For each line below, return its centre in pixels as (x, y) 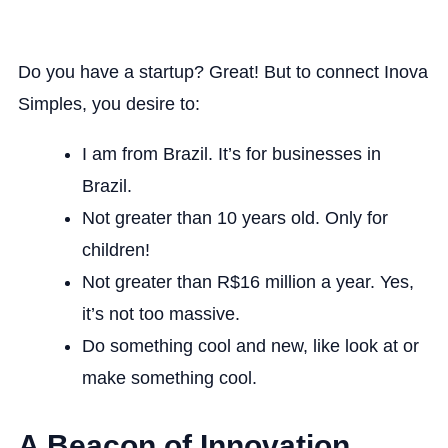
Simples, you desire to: (108, 103)
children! (115, 249)
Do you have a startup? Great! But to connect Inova (222, 71)
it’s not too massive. (160, 313)
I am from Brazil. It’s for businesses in (231, 153)
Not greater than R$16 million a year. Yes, (247, 281)
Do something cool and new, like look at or (250, 345)
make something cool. (169, 377)
